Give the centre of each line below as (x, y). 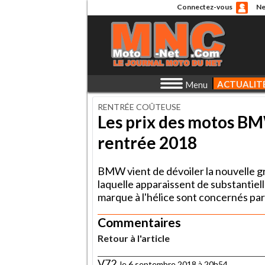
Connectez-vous (204, 7)
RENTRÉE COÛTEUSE (139, 107)
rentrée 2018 (147, 143)
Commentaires (139, 222)
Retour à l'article (134, 238)
